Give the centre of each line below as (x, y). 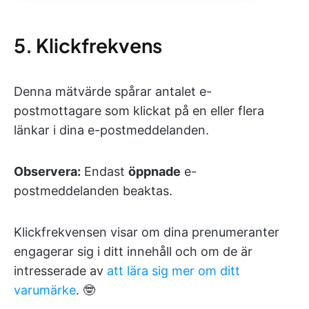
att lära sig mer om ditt (173, 270)
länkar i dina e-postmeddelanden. (111, 130)
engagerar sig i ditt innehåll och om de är (133, 251)
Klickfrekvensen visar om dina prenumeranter (147, 232)
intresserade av (60, 270)
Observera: (47, 171)
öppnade (154, 171)
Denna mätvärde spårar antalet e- (113, 91)
